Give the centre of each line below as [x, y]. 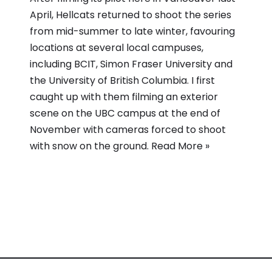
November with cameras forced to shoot [128, 129]
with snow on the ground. [90, 146]
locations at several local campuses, [117, 47]
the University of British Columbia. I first [122, 80]
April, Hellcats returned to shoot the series [131, 15]
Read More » [180, 146]
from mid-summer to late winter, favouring [132, 31]
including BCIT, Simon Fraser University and [131, 64]
